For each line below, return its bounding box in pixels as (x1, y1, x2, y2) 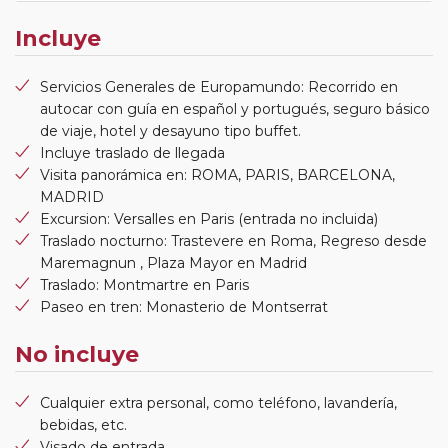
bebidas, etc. (40, 415, 127, 434)
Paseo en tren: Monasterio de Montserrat (40, 297, 328, 316)
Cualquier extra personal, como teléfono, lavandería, (40, 393, 397, 412)
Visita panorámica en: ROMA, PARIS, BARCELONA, (40, 165, 395, 184)
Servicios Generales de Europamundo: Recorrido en (40, 77, 398, 96)
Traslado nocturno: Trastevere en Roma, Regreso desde (40, 231, 427, 250)
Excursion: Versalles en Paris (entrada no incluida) (40, 209, 378, 228)
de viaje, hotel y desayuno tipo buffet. (40, 121, 301, 140)
